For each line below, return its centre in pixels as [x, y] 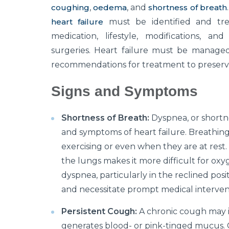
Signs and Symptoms [124, 91]
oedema [110, 8]
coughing [70, 8]
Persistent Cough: [99, 212]
